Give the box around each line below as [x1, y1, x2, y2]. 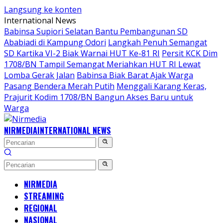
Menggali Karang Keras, [116, 81, 207, 92]
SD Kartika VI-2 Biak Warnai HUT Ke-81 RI [4, 48, 160, 59]
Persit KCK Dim [162, 48, 218, 59]
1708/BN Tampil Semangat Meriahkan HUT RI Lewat [4, 59, 201, 70]
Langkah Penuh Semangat [108, 37, 207, 48]
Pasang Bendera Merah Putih [4, 81, 114, 92]
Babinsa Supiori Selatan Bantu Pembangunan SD [4, 26, 188, 37]
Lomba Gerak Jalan [4, 70, 75, 81]
